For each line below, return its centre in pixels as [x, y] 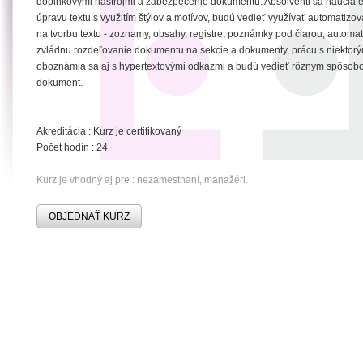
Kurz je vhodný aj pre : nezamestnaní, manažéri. [142, 180]
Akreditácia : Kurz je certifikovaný [109, 131]
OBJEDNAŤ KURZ [89, 216]
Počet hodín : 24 [72, 147]
